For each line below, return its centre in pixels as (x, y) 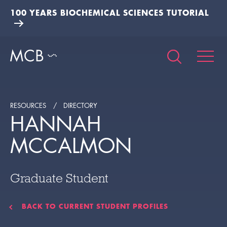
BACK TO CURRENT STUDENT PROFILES (95, 206)
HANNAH (56, 124)
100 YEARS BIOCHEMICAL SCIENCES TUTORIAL (109, 12)
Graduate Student (59, 178)
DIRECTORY (80, 105)
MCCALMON (71, 146)
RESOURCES (28, 105)
